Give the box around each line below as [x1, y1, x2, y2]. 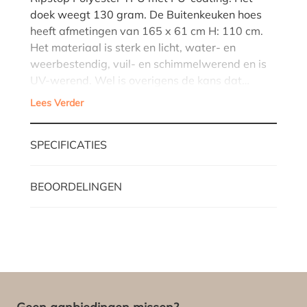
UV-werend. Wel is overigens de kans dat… [30, 73, 249, 87]
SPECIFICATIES [30, 137, 107, 151]
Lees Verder [30, 96, 84, 109]
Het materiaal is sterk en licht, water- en [30, 40, 236, 54]
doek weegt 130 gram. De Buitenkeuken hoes [30, 7, 262, 21]
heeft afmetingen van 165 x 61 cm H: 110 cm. [30, 23, 263, 38]
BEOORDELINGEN [30, 179, 122, 193]
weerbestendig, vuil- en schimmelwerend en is [30, 56, 267, 71]
